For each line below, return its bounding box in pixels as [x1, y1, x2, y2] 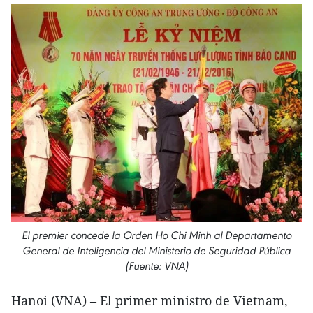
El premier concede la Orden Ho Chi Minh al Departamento [22, 228, 291, 242]
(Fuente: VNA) [124, 259, 189, 272]
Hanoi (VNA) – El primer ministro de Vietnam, [11, 292, 288, 309]
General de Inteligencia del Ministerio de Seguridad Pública [22, 244, 291, 257]
